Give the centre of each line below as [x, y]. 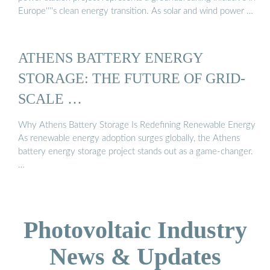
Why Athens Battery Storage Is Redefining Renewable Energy [137, 125]
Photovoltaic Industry [135, 230]
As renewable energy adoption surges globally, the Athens [129, 138]
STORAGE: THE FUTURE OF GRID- [132, 78]
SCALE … [50, 99]
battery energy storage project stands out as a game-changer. [136, 151]
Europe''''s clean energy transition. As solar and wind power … [136, 11]
